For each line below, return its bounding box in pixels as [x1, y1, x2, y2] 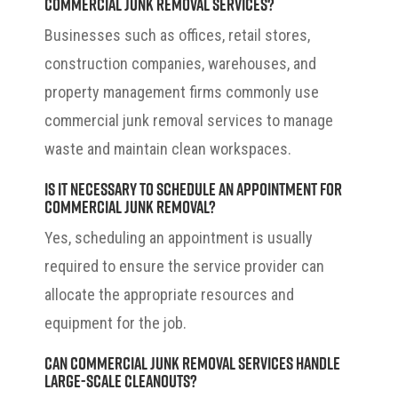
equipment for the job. [44, 313, 187, 332]
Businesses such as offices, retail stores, [44, 25, 310, 44]
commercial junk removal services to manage [44, 110, 333, 130]
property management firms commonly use [44, 82, 319, 101]
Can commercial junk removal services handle [44, 351, 340, 373]
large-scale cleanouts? [44, 369, 197, 391]
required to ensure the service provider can [44, 256, 324, 275]
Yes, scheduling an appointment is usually [44, 227, 313, 247]
